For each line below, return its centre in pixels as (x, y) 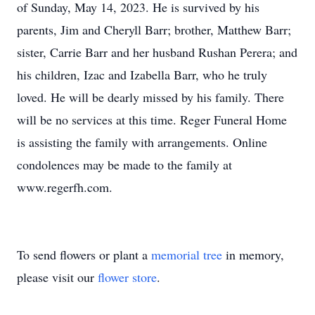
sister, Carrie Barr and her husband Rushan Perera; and (157, 52)
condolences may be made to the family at (124, 165)
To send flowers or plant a (84, 255)
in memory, (253, 255)
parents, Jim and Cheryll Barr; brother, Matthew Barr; (154, 30)
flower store (127, 277)
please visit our (57, 277)
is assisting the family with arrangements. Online (142, 142)
